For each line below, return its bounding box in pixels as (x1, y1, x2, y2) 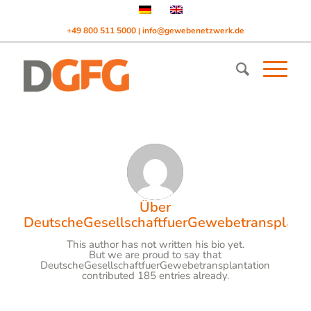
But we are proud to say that (89, 247, 222, 262)
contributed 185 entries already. (81, 268, 229, 283)
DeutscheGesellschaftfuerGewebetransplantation (40, 258, 271, 272)
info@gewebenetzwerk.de (142, 25, 244, 36)
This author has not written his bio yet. (66, 237, 244, 251)
